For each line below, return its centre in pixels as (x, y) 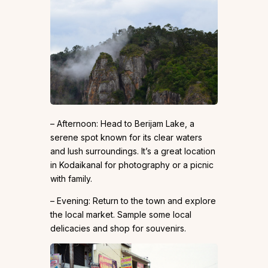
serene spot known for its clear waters (126, 137)
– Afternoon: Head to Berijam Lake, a (122, 123)
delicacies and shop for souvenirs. (118, 228)
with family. (71, 178)
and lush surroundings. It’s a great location (133, 151)
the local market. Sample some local (121, 214)
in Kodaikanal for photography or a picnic (132, 165)
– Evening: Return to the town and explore (133, 200)
